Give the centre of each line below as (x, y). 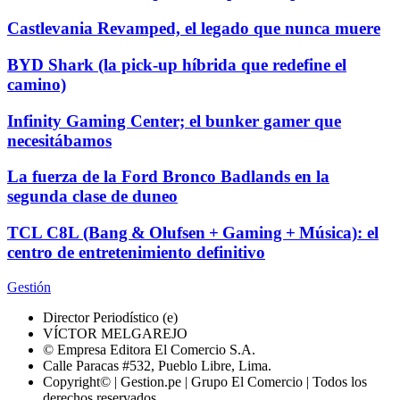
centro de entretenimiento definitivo (136, 253)
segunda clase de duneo (92, 196)
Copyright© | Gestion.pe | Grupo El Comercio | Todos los (205, 381)
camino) (37, 84)
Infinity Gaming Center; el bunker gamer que (174, 121)
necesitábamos (59, 140)
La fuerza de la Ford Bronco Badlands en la (168, 177)
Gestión (29, 287)
